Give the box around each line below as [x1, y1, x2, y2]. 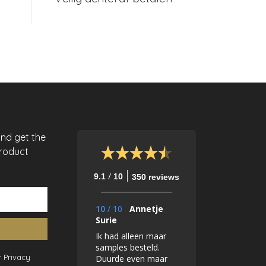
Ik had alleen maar [95, 230, 166, 242]
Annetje [129, 203, 163, 215]
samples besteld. [95, 242, 160, 254]
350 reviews [131, 172, 179, 182]
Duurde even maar [95, 253, 167, 265]
